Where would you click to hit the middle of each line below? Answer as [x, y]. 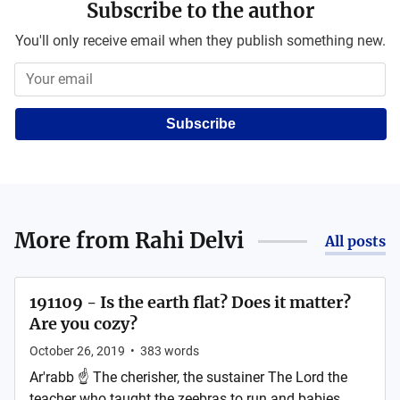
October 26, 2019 [77, 351]
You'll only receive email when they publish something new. [200, 41]
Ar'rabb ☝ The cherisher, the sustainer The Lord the [188, 377]
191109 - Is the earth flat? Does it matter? [190, 302]
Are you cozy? [83, 324]
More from [75, 241]
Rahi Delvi [189, 241]
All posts [355, 241]
